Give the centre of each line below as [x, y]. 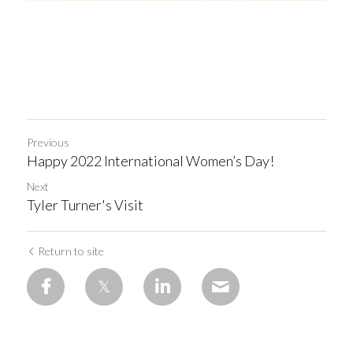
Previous [48, 142]
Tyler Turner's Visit [85, 205]
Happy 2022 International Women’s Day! [150, 161]
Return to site [71, 251]
